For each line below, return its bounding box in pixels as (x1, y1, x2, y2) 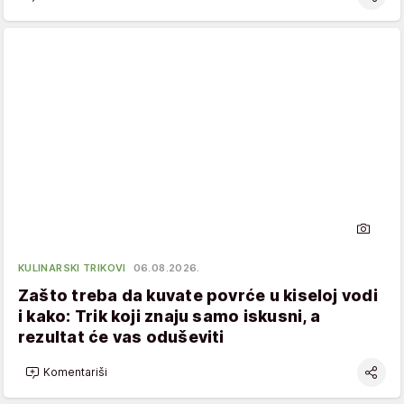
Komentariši (43, 365, 107, 379)
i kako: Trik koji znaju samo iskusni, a (18, 306, 320, 326)
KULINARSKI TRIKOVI (18, 261, 126, 274)
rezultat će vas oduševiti (18, 326, 225, 346)
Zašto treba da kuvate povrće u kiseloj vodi (18, 285, 378, 305)
